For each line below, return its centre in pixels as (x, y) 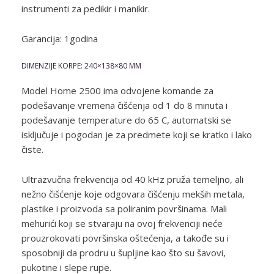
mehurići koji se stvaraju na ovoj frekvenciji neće (122, 223)
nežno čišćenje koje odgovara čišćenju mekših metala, (133, 194)
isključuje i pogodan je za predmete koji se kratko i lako (137, 135)
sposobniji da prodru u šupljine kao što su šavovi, (124, 253)
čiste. (32, 149)
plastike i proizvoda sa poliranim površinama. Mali (124, 209)
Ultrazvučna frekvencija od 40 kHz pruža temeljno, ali (132, 179)
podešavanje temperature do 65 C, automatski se (126, 120)
